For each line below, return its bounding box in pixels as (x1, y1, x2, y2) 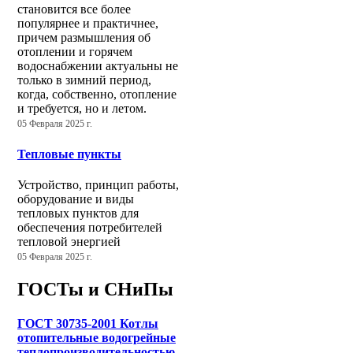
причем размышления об (17, 31, 150, 45)
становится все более (17, 2, 131, 17)
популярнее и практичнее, (17, 17, 158, 31)
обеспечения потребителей (17, 221, 162, 234)
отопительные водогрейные (17, 331, 176, 345)
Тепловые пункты (17, 147, 121, 161)
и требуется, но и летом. (17, 102, 147, 116)
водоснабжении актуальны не (17, 59, 178, 73)
